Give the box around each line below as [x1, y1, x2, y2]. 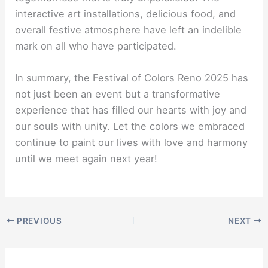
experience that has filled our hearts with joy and [15, 104, 247, 117]
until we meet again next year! [15, 153, 158, 165]
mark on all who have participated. [15, 40, 177, 53]
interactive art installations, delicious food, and [15, 8, 236, 20]
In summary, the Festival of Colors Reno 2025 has [15, 72, 249, 84]
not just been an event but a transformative [15, 88, 221, 100]
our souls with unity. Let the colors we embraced [15, 120, 245, 133]
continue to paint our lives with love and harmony [15, 136, 248, 149]
